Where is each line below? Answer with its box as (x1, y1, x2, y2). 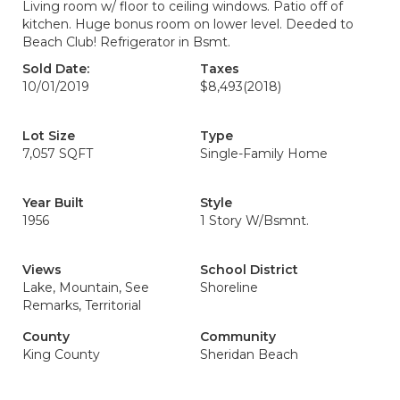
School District (200, 262, 298, 278)
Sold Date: (22, 61, 89, 77)
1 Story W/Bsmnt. (200, 212, 309, 229)
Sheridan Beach (200, 346, 298, 362)
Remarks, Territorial (22, 297, 141, 313)
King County (22, 346, 100, 362)
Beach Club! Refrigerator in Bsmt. (22, 34, 230, 50)
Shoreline (200, 279, 258, 296)
